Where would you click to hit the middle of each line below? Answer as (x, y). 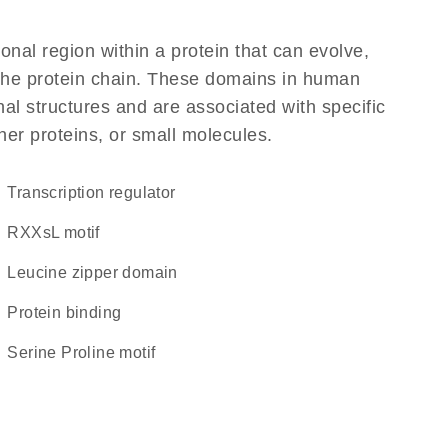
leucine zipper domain (97, 272)
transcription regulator (96, 192)
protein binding (70, 312)
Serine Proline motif (87, 352)
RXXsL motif (59, 232)
